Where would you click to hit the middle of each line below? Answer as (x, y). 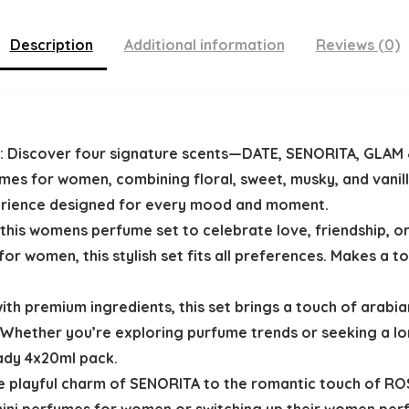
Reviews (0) (357, 45)
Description (51, 45)
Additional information (204, 45)
